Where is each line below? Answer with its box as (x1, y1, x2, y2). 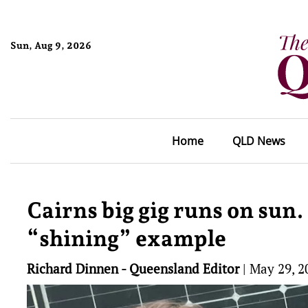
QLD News (232, 133, 285, 148)
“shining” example (27, 225, 226, 252)
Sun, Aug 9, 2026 (10, 39, 91, 51)
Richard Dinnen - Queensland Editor (27, 260, 239, 277)
